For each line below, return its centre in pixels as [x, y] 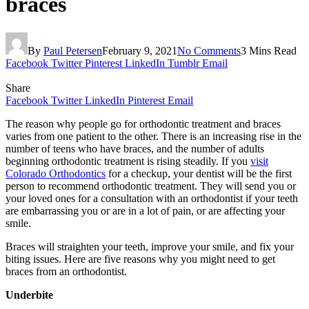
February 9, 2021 [140, 50]
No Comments [209, 50]
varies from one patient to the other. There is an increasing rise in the [153, 136]
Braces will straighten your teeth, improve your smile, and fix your [150, 246]
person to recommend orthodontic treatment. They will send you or [151, 186]
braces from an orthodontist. [66, 271]
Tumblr [183, 63]
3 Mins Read [269, 50]
